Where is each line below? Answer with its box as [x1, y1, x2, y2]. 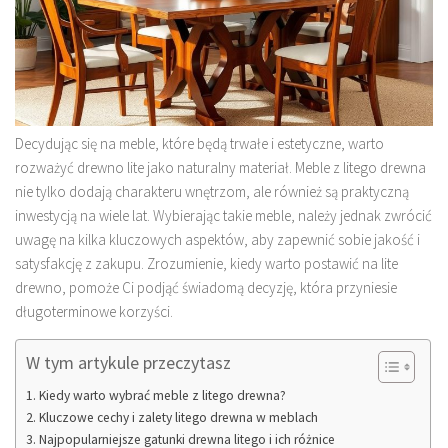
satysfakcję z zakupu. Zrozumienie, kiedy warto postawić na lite [15, 253, 398, 273]
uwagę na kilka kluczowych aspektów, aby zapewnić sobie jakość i [15, 229, 420, 249]
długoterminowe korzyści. [15, 301, 173, 321]
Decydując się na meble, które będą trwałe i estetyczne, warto [15, 133, 384, 153]
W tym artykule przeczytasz [26, 350, 231, 374]
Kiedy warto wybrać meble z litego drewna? [38, 386, 286, 404]
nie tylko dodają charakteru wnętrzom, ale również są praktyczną [15, 181, 409, 201]
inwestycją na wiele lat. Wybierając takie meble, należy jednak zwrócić [15, 205, 432, 225]
